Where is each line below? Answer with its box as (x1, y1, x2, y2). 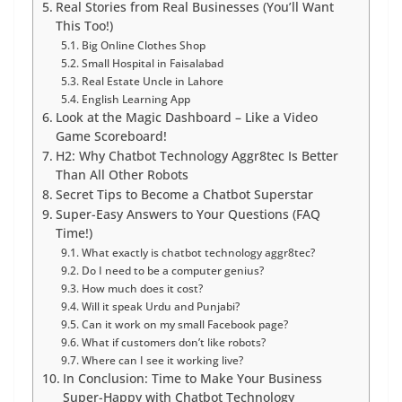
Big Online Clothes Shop (81, 37, 205, 53)
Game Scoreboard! (55, 127, 167, 144)
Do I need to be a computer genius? (81, 262, 264, 278)
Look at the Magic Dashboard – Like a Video (55, 109, 318, 126)
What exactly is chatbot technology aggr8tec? (81, 244, 315, 260)
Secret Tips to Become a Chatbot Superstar (55, 186, 313, 203)
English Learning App (81, 91, 190, 107)
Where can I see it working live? (81, 352, 243, 368)
